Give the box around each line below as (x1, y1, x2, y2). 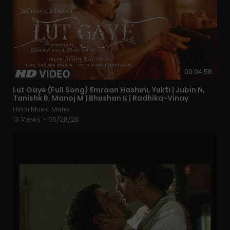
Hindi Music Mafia (13, 104, 70, 114)
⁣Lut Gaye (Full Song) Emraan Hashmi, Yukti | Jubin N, (13, 85, 205, 95)
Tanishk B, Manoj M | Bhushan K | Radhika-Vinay (13, 93, 188, 104)
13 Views (13, 114, 42, 125)
